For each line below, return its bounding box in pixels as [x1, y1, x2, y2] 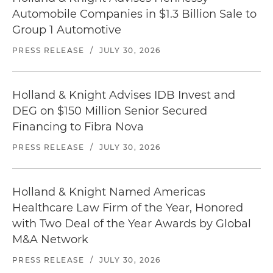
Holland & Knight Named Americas [12, 185, 205, 199]
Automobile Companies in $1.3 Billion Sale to [12, 7, 257, 21]
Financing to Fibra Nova [12, 120, 144, 133]
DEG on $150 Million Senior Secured [12, 104, 207, 118]
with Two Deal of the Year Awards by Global [12, 217, 251, 230]
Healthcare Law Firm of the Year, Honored [12, 201, 243, 214]
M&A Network [12, 233, 88, 246]
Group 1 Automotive [12, 23, 121, 37]
